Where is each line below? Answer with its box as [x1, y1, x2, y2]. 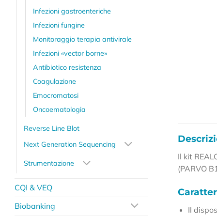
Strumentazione [24, 159, 74, 168]
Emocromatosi [33, 91, 78, 100]
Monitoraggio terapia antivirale [33, 34, 132, 44]
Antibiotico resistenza [33, 62, 101, 72]
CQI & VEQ [15, 182, 52, 192]
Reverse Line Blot [24, 124, 79, 133]
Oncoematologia [33, 105, 86, 114]
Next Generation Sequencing [24, 140, 116, 149]
